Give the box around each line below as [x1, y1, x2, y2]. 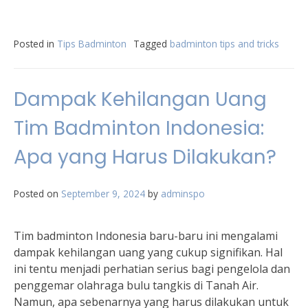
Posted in [14, 37, 57, 50]
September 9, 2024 [61, 187, 145, 200]
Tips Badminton [57, 37, 126, 50]
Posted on [14, 187, 61, 200]
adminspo [161, 187, 205, 200]
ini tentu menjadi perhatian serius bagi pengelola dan [14, 261, 290, 276]
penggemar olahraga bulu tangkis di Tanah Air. [14, 278, 258, 293]
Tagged [133, 37, 170, 50]
